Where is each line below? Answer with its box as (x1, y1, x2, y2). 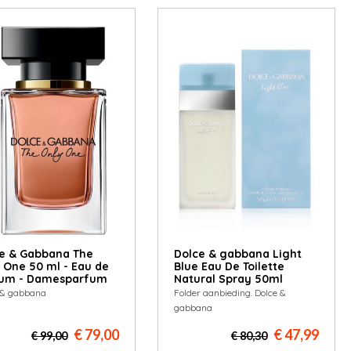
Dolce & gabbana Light (173, 247, 302, 262)
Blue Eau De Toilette (173, 259, 284, 274)
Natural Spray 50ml (173, 272, 283, 287)
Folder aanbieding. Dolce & (173, 287, 286, 299)
